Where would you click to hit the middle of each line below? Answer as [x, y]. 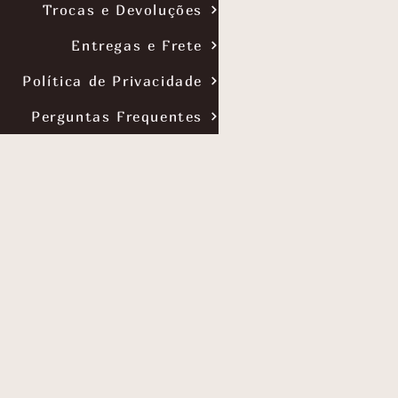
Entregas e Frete [137, 45]
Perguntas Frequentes [117, 116]
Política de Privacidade [112, 81]
